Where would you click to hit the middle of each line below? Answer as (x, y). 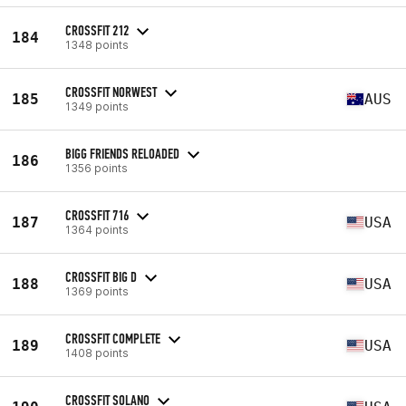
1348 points (97, 44)
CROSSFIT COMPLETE (113, 338)
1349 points (97, 106)
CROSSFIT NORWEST (111, 92)
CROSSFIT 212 (97, 30)
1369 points (97, 291)
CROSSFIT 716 (97, 215)
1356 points (97, 168)
